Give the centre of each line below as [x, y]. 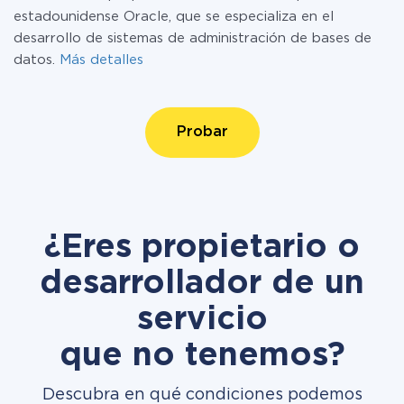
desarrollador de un [202, 284]
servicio [202, 320]
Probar [202, 132]
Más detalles [101, 60]
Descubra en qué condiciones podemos [202, 395]
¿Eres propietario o [202, 248]
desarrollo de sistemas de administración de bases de [193, 38]
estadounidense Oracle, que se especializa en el [174, 17]
